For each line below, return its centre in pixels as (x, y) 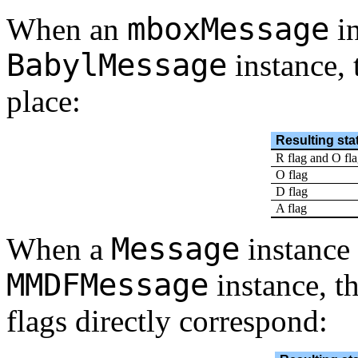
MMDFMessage (107, 285)
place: (44, 101)
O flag (292, 175)
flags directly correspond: (167, 321)
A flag (292, 209)
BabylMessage (117, 66)
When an (67, 30)
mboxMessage (228, 30)
